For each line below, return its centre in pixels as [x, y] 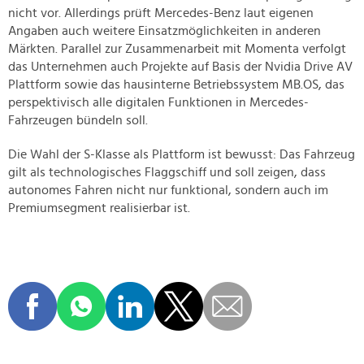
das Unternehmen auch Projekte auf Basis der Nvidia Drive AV [180, 67]
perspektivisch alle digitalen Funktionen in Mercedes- [158, 103]
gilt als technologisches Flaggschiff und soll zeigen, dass [167, 173]
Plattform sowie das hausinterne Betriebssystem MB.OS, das [176, 85]
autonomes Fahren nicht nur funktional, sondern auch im [168, 191]
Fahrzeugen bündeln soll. [78, 121]
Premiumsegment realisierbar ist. [99, 208]
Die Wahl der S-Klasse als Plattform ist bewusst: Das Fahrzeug [182, 155]
